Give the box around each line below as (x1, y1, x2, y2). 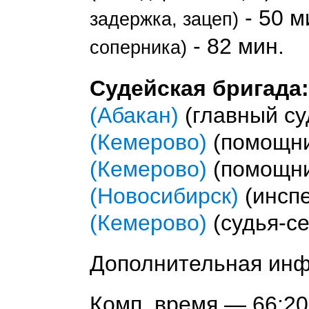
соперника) (90, 37, 187, 58)
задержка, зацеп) (90, 9, 239, 30)
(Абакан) (90, 103, 179, 128)
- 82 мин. (187, 34, 284, 59)
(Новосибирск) (90, 183, 239, 208)
